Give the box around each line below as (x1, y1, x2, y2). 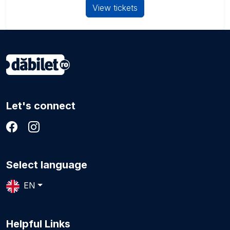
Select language (6, 159, 87, 171)
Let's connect (6, 100, 75, 112)
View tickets (92, 3, 138, 13)
